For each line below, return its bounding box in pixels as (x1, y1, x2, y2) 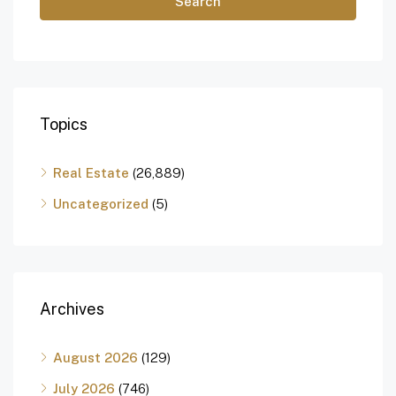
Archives (40, 300, 104, 319)
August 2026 (53, 350, 138, 366)
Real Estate (53, 165, 129, 181)
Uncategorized (53, 196, 148, 212)
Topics (40, 115, 88, 134)
